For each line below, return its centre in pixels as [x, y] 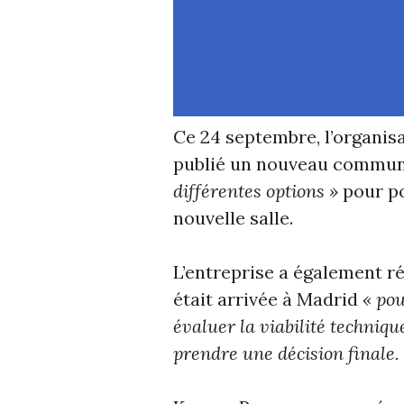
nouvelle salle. [233, 217]
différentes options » [256, 190]
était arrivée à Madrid [268, 298]
